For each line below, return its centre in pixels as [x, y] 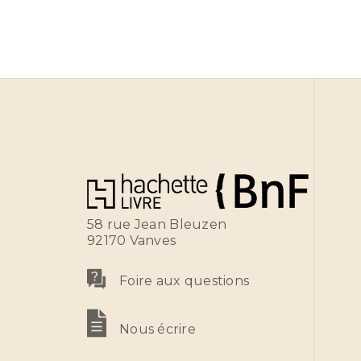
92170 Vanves [132, 240]
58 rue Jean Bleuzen [157, 224]
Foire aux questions [185, 281]
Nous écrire [158, 330]
